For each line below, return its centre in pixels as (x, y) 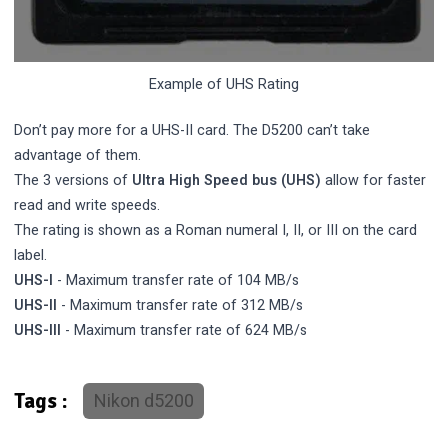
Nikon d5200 (143, 401)
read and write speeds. (87, 206)
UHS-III (38, 331)
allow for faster (374, 181)
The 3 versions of (73, 181)
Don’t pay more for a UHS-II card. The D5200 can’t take (192, 131)
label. (31, 256)
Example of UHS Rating (224, 84)
